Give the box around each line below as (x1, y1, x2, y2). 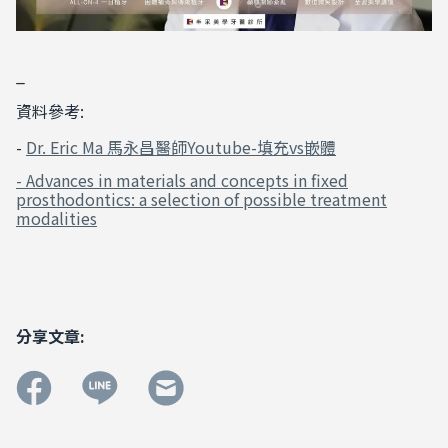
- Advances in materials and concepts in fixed (16, 168, 348, 193)
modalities (16, 206, 97, 231)
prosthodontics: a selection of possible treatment (16, 187, 387, 212)
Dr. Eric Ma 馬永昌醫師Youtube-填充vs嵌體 (26, 135, 336, 160)
